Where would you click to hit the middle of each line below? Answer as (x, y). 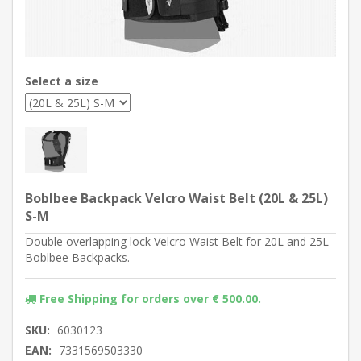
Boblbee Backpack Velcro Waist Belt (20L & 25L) (176, 198)
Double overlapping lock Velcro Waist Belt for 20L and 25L (177, 241)
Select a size (62, 81)
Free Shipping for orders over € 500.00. (150, 298)
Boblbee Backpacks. (77, 257)
